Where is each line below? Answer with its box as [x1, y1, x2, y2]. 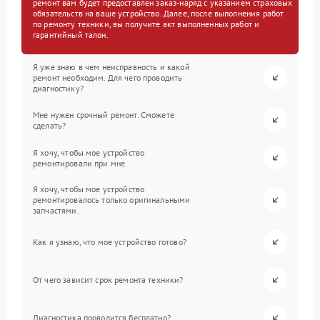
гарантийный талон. [33, 29, 109, 41]
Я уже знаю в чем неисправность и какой [33, 61, 190, 73]
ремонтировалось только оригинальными [33, 194, 191, 206]
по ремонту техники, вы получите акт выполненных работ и [33, 19, 260, 30]
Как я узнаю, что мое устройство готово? [33, 236, 186, 248]
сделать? [33, 119, 66, 131]
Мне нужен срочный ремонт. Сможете [33, 109, 174, 120]
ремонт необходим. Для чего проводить [33, 72, 183, 84]
